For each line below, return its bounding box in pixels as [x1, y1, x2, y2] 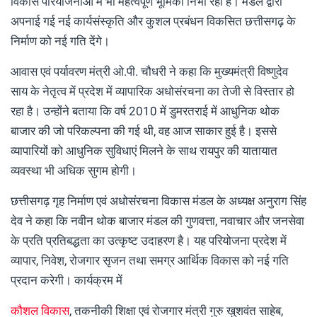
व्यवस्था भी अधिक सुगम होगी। [11, 163, 137, 178]
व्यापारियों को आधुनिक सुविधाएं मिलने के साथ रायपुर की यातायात [11, 143, 277, 158]
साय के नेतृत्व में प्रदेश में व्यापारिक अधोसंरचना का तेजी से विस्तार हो [11, 83, 294, 98]
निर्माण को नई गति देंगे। [11, 33, 110, 48]
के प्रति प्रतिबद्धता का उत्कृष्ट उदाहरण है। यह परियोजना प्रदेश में [11, 233, 287, 248]
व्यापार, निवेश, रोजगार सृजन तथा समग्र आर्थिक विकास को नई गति [11, 253, 289, 267]
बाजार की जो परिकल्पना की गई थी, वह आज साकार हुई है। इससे [11, 123, 277, 138]
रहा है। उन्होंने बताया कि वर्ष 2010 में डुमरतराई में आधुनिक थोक [11, 103, 279, 118]
